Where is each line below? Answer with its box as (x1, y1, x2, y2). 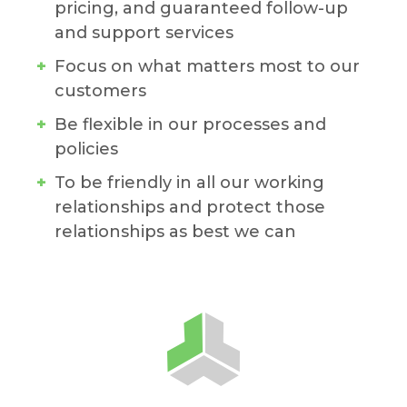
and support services (55, 22, 233, 43)
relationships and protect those (55, 196, 325, 217)
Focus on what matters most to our (55, 55, 360, 76)
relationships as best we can (55, 221, 296, 242)
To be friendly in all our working (55, 172, 324, 193)
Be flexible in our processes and (55, 114, 326, 134)
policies (55, 138, 118, 159)
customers (55, 80, 146, 101)
